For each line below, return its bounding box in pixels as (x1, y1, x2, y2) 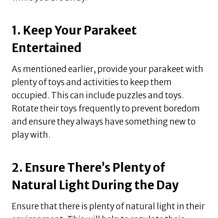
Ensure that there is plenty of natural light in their (12, 201, 205, 212)
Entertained (12, 40, 82, 56)
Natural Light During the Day (12, 178, 179, 193)
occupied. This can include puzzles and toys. (12, 90, 184, 101)
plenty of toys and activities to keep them (12, 77, 172, 88)
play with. (12, 129, 51, 141)
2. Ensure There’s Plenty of (12, 160, 165, 176)
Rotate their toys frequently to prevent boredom (12, 103, 200, 114)
